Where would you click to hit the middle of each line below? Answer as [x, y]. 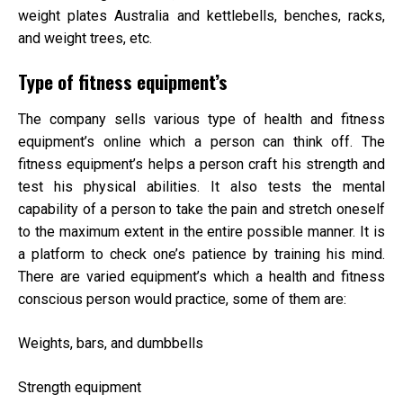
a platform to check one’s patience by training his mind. [201, 255]
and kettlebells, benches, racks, [278, 15]
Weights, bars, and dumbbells [111, 344]
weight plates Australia [94, 15]
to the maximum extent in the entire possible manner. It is [201, 232]
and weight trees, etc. [85, 38]
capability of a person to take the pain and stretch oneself [201, 210]
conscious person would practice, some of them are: [182, 300]
